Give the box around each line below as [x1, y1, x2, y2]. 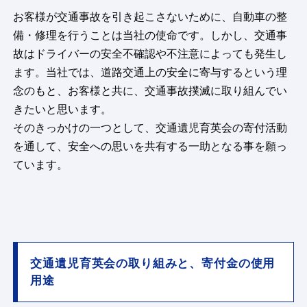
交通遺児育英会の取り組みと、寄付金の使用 [30, 257, 275, 271]
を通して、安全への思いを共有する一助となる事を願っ [13, 140, 288, 153]
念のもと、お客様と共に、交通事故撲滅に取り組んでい [13, 85, 288, 97]
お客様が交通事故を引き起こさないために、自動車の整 [13, 11, 288, 23]
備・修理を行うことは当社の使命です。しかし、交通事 [13, 29, 288, 42]
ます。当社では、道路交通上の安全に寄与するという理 [13, 66, 288, 79]
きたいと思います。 [13, 103, 112, 116]
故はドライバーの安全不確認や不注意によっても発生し [13, 48, 288, 60]
